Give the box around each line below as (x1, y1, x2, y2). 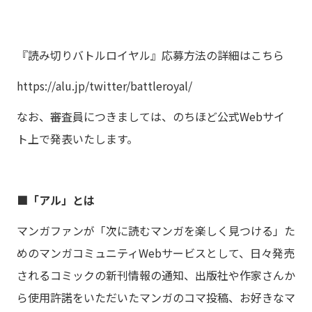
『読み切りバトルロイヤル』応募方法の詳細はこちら (17, 47, 284, 63)
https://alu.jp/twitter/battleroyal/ (17, 77, 192, 94)
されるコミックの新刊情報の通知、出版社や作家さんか (17, 267, 295, 283)
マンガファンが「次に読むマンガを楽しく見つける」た (17, 222, 295, 239)
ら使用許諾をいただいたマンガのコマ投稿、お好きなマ (17, 289, 295, 306)
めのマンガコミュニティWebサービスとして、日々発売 (17, 244, 295, 261)
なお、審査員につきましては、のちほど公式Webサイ (17, 108, 285, 125)
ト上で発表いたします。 (17, 130, 138, 147)
